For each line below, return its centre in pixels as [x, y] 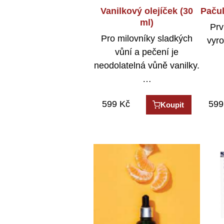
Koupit [172, 105]
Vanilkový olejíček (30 [147, 11]
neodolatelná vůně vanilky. [147, 66]
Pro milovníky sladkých [147, 39]
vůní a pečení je [147, 52]
